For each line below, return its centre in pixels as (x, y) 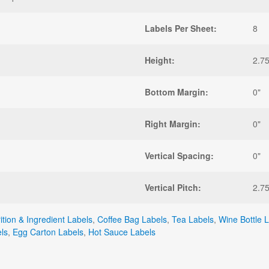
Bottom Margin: (177, 92)
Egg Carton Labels (48, 232)
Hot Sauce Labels (122, 232)
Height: (160, 60)
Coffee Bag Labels (132, 219)
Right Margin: (173, 124)
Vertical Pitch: (173, 188)
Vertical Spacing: (179, 156)
